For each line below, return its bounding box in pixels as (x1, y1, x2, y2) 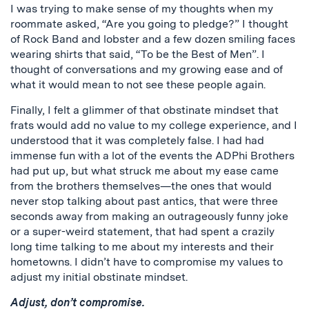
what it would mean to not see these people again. (10, 78, 266, 92)
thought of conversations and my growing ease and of (10, 63, 283, 77)
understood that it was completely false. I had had (10, 134, 264, 148)
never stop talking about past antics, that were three (10, 195, 278, 208)
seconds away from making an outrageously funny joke (10, 210, 288, 223)
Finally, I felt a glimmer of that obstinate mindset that (10, 103, 279, 117)
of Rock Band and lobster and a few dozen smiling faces (10, 32, 295, 46)
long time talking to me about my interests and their (10, 240, 274, 254)
